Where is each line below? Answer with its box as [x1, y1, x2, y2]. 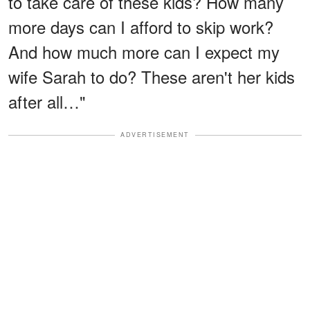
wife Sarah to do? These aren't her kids [8, 64, 295, 89]
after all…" [8, 89, 86, 114]
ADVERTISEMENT [120, 130, 190, 140]
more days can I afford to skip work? [8, 15, 273, 39]
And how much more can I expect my [8, 39, 280, 64]
